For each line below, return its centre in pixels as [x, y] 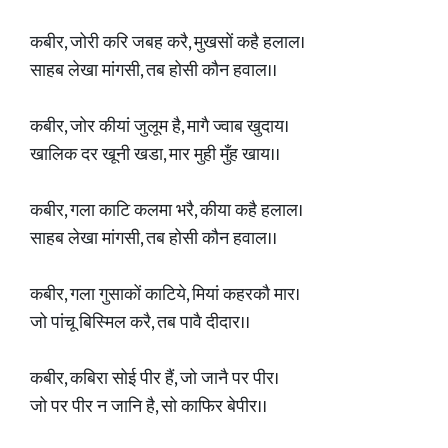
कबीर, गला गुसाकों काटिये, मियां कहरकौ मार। [165, 295]
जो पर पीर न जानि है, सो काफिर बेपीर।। [148, 407]
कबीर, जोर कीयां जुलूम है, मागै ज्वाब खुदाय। [159, 127]
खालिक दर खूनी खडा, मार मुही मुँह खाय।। [155, 155]
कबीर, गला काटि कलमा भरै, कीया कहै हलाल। [166, 211]
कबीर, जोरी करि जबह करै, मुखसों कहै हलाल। [167, 43]
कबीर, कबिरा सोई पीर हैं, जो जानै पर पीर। [154, 379]
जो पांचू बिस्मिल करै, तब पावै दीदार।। [140, 323]
